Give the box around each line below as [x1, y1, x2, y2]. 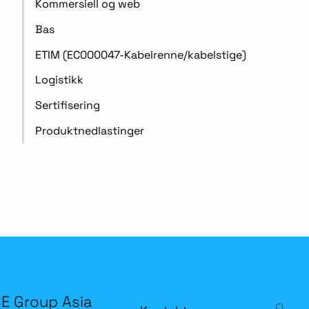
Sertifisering [35, 98, 100, 113]
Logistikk [35, 72, 83, 88]
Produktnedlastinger [35, 123, 144, 138]
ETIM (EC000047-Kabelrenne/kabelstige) [35, 47, 246, 62]
